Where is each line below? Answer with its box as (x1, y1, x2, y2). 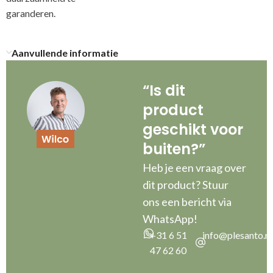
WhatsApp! (143, 211, 197, 225)
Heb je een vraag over (143, 160, 246, 174)
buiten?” (143, 138, 205, 159)
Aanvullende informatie (12, 46, 118, 58)
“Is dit (143, 80, 185, 101)
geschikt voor (143, 119, 243, 140)
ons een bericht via (143, 194, 232, 208)
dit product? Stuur (143, 177, 229, 191)
